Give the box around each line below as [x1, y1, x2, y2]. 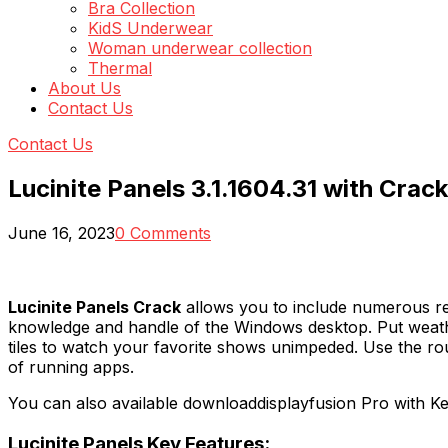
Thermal [88, 58, 152, 78]
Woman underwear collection [88, 38, 312, 58]
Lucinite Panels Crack [8, 296, 181, 317]
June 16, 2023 [8, 222, 115, 243]
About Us [48, 78, 121, 98]
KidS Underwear [88, 18, 213, 38]
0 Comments [115, 222, 211, 243]
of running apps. [8, 356, 134, 377]
